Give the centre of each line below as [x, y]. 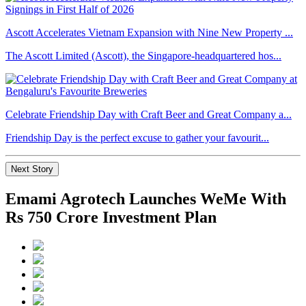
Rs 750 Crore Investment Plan [111, 217]
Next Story [32, 169]
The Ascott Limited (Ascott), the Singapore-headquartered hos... [143, 55]
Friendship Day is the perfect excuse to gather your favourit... [137, 137]
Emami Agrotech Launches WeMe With [146, 198]
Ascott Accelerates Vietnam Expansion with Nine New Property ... [149, 32]
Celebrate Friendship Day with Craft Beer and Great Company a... [149, 114]
